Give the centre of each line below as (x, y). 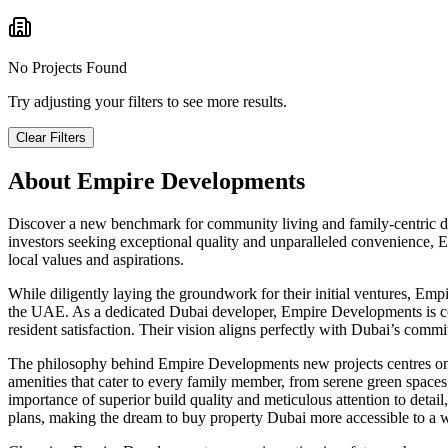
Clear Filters (51, 138)
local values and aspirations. (96, 259)
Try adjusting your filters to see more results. (147, 102)
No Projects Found (67, 68)
